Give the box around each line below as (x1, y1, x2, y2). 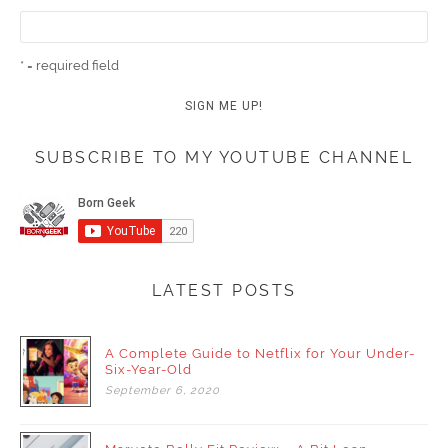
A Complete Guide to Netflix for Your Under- (105, 346, 415, 362)
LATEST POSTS (151, 281, 297, 301)
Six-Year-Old (105, 362, 192, 378)
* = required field (20, 58, 119, 74)
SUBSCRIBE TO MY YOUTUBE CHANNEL (34, 148, 414, 168)
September (105, 384, 171, 398)
